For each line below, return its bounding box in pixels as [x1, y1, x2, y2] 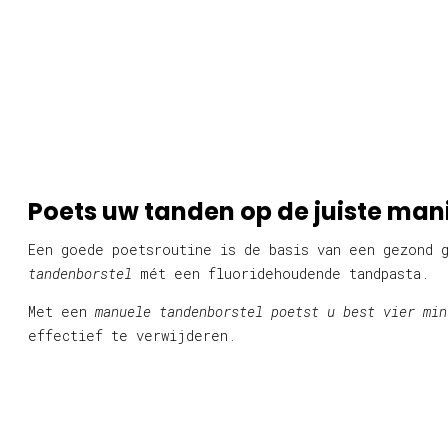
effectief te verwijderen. [28, 325, 236, 345]
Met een [28, 301, 95, 321]
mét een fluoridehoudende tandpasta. [132, 263, 429, 283]
